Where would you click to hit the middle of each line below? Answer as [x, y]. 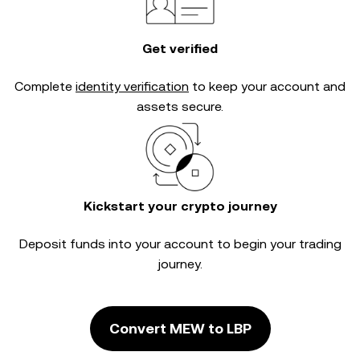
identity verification [132, 86]
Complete [45, 86]
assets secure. [180, 106]
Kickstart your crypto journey [180, 206]
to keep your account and [267, 86]
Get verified [180, 49]
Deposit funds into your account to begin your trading [180, 244]
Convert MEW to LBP [180, 328]
